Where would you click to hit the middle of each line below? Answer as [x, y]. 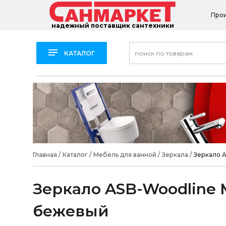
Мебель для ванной [125, 155]
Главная [45, 155]
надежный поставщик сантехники [112, 26]
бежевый [71, 211]
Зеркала [175, 155]
